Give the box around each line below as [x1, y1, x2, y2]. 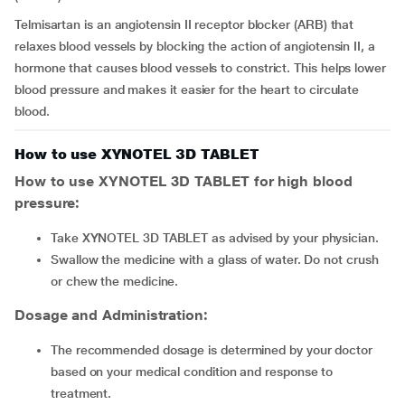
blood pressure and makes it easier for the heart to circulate [14, 82, 360, 97]
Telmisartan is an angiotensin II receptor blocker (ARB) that [14, 17, 354, 32]
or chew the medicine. [51, 274, 179, 288]
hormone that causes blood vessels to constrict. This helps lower [14, 61, 386, 75]
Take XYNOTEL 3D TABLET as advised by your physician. [56, 231, 379, 245]
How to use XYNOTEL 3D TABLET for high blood [14, 173, 353, 190]
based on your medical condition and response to [51, 364, 334, 379]
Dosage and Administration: [14, 306, 208, 324]
